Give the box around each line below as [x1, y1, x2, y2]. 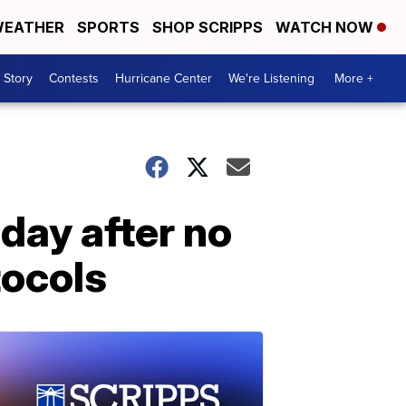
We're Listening [228, 69, 314, 88]
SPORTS [77, 18, 140, 36]
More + [334, 69, 373, 88]
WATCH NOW [275, 18, 377, 36]
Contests [49, 69, 99, 88]
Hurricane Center [115, 69, 212, 88]
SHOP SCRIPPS [152, 18, 263, 36]
